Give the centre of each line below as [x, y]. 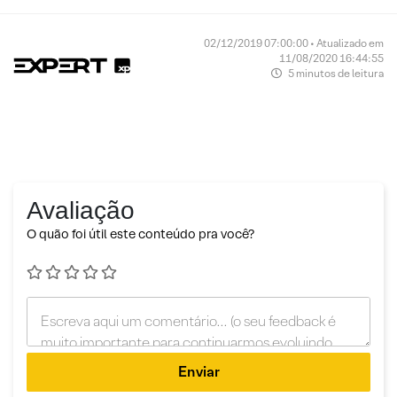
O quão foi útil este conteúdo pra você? [140, 234]
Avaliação [81, 210]
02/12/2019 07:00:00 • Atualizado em [293, 43]
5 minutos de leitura [335, 73]
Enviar [198, 372]
